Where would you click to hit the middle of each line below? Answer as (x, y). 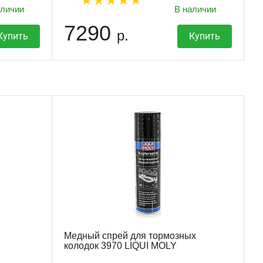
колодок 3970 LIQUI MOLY (121, 246)
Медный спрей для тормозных (130, 236)
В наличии (195, 9)
